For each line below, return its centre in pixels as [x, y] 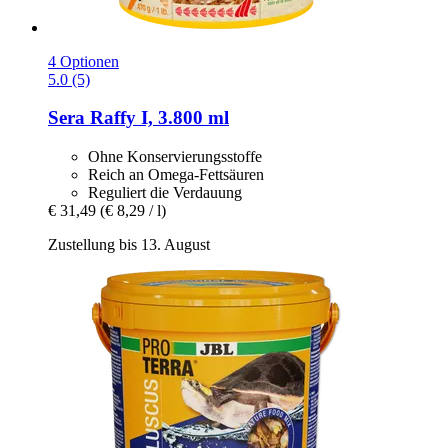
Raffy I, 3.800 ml [157, 118]
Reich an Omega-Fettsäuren [176, 174]
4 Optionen [83, 61]
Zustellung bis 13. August [129, 244]
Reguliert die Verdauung [165, 192]
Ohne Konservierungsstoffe [175, 156]
